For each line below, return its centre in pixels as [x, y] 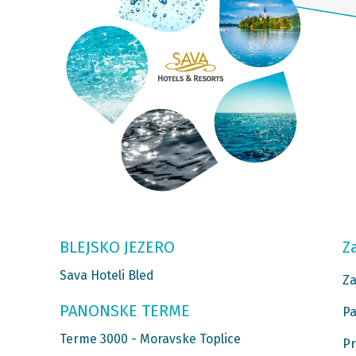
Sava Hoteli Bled [106, 276]
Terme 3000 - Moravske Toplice [150, 339]
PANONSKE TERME [124, 311]
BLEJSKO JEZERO [117, 248]
